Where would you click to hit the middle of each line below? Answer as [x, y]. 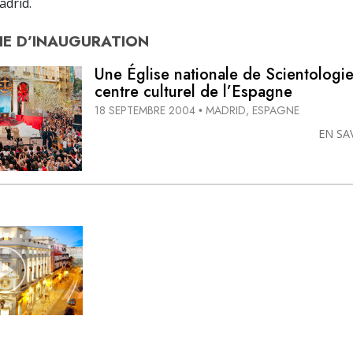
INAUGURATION [91, 41]
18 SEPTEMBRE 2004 [145, 111]
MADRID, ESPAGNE [253, 111]
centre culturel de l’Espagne [193, 91]
